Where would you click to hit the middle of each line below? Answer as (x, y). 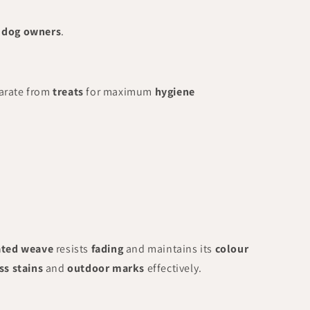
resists (72, 249)
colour (232, 249)
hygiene (175, 92)
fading (107, 249)
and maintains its (169, 249)
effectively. (173, 268)
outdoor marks (106, 268)
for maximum (119, 92)
